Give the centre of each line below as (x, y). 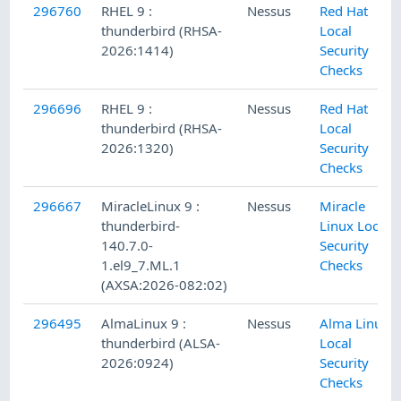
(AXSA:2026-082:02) (165, 285)
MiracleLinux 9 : (151, 206)
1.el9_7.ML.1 (141, 265)
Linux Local (355, 226)
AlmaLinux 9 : (144, 324)
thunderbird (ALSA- (161, 343)
